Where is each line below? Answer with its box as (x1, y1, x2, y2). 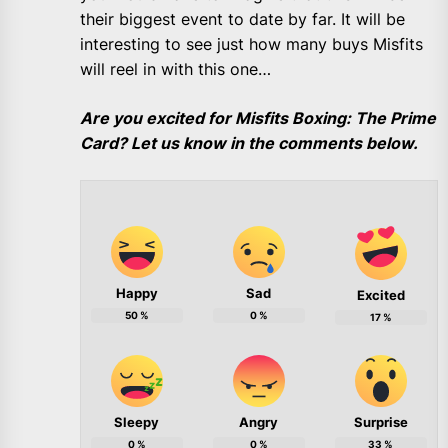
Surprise (353, 414, 408, 431)
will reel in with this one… (80, 59, 271, 80)
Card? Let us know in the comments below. (80, 133, 418, 154)
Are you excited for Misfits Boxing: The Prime (80, 108, 436, 129)
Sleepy (114, 414, 160, 431)
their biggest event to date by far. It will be (80, 9, 405, 30)
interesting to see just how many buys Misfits (80, 34, 423, 55)
